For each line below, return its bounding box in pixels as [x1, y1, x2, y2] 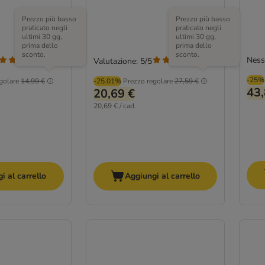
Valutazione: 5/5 [93, 56, 152, 67]
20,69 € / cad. [93, 101, 136, 111]
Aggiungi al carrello [124, 170, 200, 182]
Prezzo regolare [122, 76, 173, 86]
